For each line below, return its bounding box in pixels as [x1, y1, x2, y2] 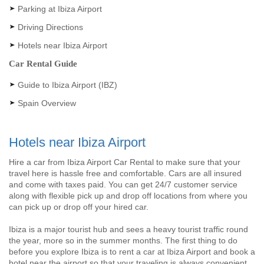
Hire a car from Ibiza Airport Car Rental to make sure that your [9, 157, 240, 167]
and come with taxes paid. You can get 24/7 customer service [9, 180, 237, 189]
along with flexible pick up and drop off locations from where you [9, 191, 247, 200]
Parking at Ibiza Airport [18, 4, 102, 14]
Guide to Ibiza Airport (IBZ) [18, 80, 117, 90]
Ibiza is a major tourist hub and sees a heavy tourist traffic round [9, 225, 248, 234]
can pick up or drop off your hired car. [9, 202, 148, 212]
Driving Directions [18, 22, 83, 32]
